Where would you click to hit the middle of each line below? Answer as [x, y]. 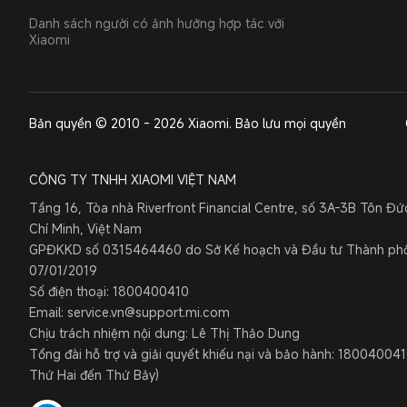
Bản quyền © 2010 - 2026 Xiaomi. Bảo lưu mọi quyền [188, 123]
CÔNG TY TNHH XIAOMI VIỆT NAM [133, 179]
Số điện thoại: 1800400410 [109, 291]
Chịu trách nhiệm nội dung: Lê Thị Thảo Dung [164, 333]
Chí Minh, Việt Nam [85, 228]
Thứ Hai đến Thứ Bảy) [94, 375]
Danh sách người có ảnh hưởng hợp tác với [157, 23]
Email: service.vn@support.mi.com [129, 312]
